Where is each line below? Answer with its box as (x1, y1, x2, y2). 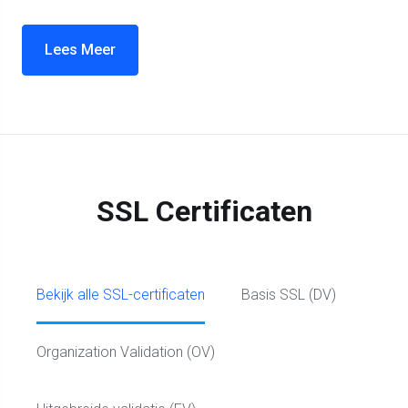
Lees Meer (45, 41, 116, 58)
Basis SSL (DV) (241, 286, 336, 303)
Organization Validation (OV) (36, 343, 215, 361)
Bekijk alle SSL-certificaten (36, 286, 205, 303)
